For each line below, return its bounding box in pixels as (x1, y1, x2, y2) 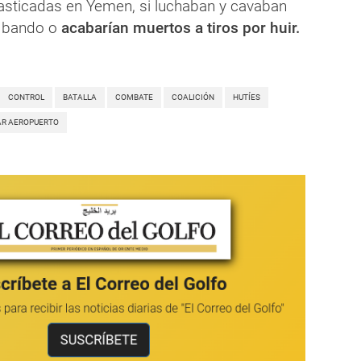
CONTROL (8, 92, 44, 102)
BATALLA (63, 92, 97, 102)
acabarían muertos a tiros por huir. (61, 18, 300, 37)
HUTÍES (233, 92, 260, 102)
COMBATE (115, 92, 153, 102)
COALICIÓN (172, 92, 214, 102)
